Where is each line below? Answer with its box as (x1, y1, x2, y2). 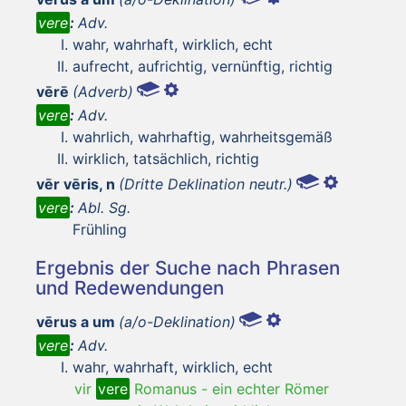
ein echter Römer (212, 379, 329, 398)
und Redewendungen (35, 275, 224, 299)
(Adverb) (72, 82, 133, 101)
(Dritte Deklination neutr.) (119, 174, 293, 193)
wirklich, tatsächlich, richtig (72, 149, 259, 168)
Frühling (72, 219, 127, 238)
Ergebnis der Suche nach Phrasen (35, 256, 340, 279)
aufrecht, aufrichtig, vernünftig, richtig (72, 56, 333, 75)
